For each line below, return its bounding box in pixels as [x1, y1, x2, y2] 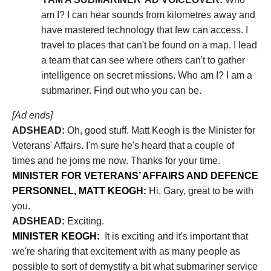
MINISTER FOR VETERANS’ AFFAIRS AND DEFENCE [12, 171, 258, 181]
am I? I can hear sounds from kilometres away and [41, 10, 255, 20]
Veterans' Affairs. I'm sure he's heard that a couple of [12, 140, 234, 151]
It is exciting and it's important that [105, 231, 248, 241]
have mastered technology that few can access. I [41, 25, 248, 35]
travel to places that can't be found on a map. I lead [41, 40, 257, 50]
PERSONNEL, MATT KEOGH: [12, 186, 149, 196]
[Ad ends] [12, 110, 53, 120]
